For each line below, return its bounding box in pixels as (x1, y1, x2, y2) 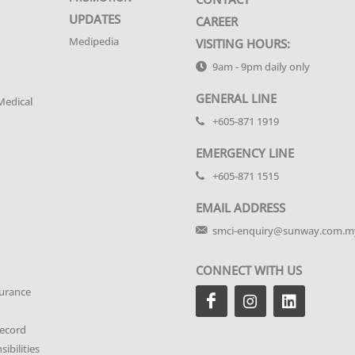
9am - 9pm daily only (212, 59, 310, 74)
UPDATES (69, 11, 121, 27)
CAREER (195, 13, 238, 29)
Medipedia (69, 34, 120, 48)
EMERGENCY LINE (195, 145, 294, 161)
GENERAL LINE (195, 90, 277, 106)
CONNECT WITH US (195, 262, 302, 278)
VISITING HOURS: (195, 36, 290, 52)
